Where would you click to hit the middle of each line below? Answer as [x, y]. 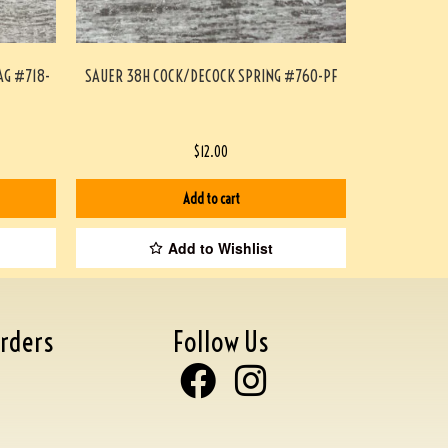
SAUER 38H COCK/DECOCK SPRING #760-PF [211, 76]
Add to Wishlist [220, 248]
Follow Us [220, 341]
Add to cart [211, 198]
